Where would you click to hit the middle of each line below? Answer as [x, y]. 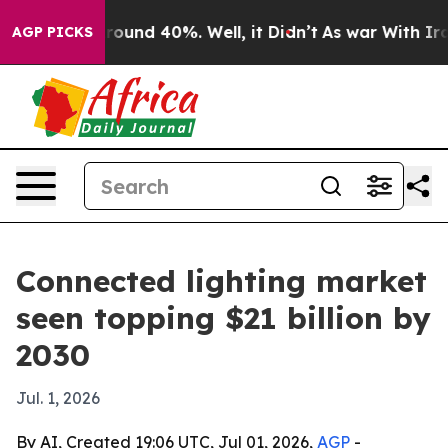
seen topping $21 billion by [223, 318]
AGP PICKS [52, 32]
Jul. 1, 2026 [58, 398]
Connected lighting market [221, 281]
